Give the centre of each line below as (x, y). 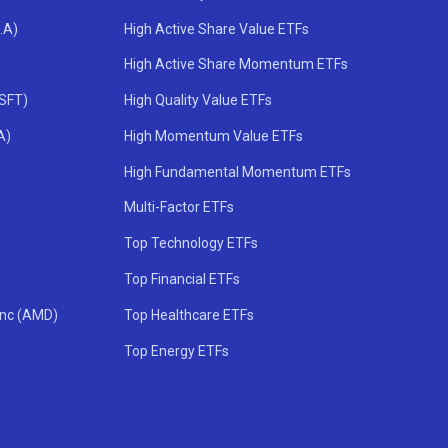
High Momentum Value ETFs (214, 135)
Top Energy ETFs (177, 350)
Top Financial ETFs (182, 279)
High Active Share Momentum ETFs (236, 64)
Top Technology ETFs (191, 243)
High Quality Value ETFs (198, 100)
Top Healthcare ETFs (189, 314)
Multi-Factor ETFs (179, 207)
